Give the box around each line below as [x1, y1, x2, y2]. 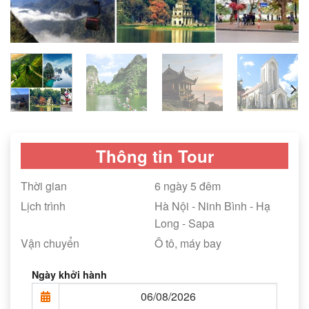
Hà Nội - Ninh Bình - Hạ [154, 197, 270, 214]
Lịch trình [21, 197, 66, 214]
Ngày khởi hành [32, 267, 107, 281]
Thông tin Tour [95, 143, 214, 168]
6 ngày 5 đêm [154, 177, 221, 194]
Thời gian [21, 177, 67, 194]
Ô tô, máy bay [154, 235, 221, 251]
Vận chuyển [21, 235, 79, 251]
